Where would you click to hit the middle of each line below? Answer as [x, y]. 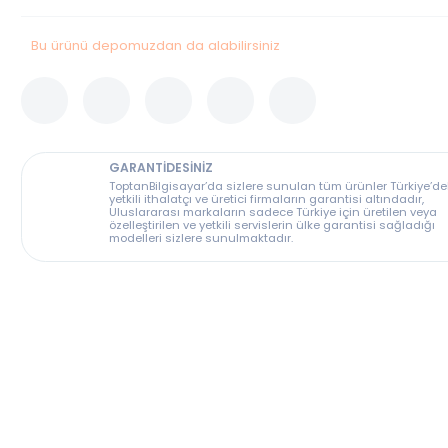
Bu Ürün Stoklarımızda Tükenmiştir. [276, 12]
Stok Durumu [94, 12]
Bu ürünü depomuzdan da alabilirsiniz [194, 76]
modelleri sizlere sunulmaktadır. [242, 281]
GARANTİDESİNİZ [199, 206]
